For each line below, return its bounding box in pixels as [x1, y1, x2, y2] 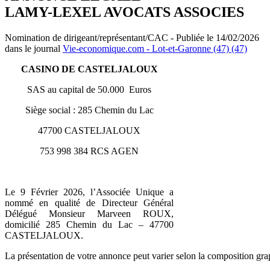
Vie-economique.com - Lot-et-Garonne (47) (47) [63, 43, 247, 54]
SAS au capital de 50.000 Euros [27, 84, 151, 95]
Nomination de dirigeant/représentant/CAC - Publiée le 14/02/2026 [5, 32, 259, 43]
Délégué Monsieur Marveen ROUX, [5, 208, 174, 219]
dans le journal [5, 43, 63, 54]
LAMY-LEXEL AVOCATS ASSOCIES [5, 4, 244, 20]
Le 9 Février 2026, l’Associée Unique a [5, 186, 174, 197]
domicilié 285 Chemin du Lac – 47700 [5, 219, 174, 230]
